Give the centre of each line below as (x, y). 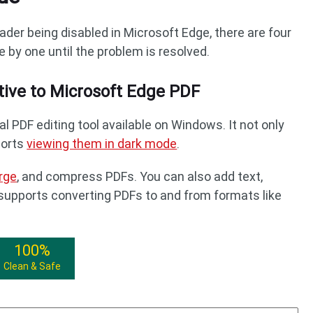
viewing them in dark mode (102, 144)
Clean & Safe (32, 266)
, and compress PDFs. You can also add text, (140, 176)
